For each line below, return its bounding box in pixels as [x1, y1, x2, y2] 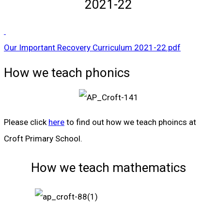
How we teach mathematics [31, 160, 186, 175]
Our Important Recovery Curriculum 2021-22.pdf [4, 43, 181, 53]
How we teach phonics [4, 65, 130, 80]
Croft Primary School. [4, 134, 82, 144]
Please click [4, 117, 48, 127]
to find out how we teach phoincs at [64, 117, 196, 127]
